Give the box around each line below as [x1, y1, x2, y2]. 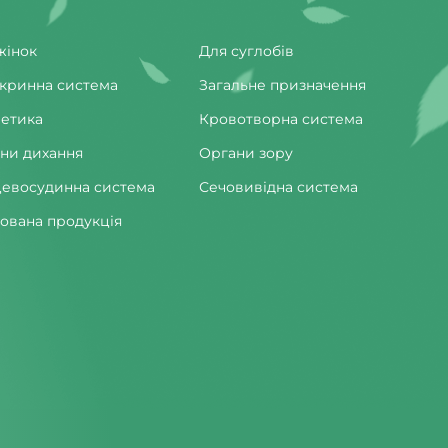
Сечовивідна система [199, 177, 358, 196]
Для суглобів [199, 41, 294, 60]
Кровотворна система [199, 109, 363, 128]
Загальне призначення [199, 75, 366, 94]
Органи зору [199, 143, 293, 162]
